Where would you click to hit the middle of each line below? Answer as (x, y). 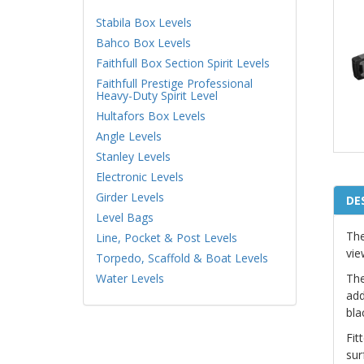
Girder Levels (130, 197)
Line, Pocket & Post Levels (167, 238)
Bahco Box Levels (143, 43)
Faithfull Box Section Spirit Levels (183, 63)
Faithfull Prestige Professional (174, 83)
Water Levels (130, 278)
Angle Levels (129, 136)
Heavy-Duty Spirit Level (157, 95)
